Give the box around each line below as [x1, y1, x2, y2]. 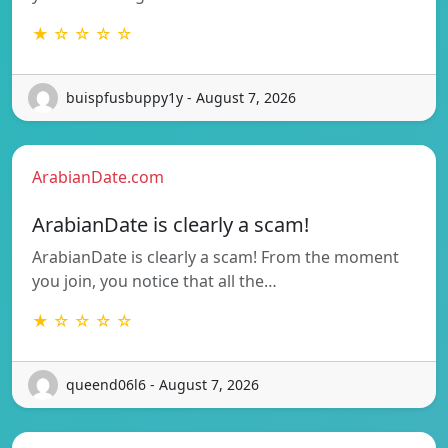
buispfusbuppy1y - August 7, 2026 [66, 88, 296, 108]
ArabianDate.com [32, 165, 164, 188]
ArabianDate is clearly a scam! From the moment [32, 245, 399, 268]
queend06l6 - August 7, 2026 [66, 375, 259, 395]
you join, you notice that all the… [32, 269, 277, 292]
